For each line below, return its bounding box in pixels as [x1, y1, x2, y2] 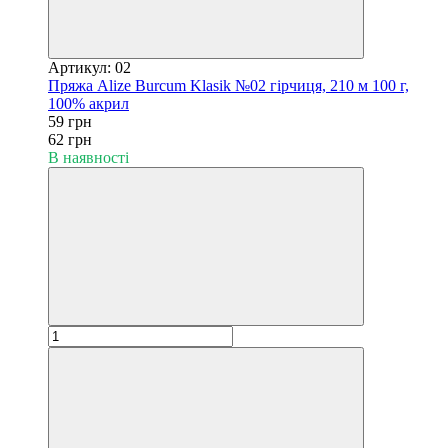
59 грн [48, 112, 92, 130]
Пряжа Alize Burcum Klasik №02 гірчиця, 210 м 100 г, [48, 76, 409, 94]
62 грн [48, 130, 92, 148]
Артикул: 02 [48, 58, 131, 76]
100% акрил [48, 94, 129, 112]
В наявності [48, 148, 129, 166]
